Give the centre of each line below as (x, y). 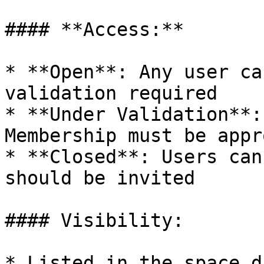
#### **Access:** (94, 29)
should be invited (100, 178)
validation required (111, 93)
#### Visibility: (94, 220)
